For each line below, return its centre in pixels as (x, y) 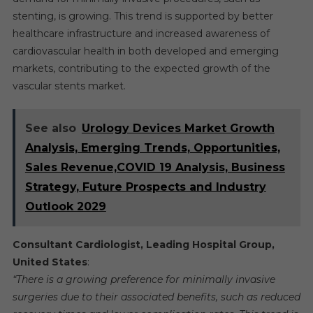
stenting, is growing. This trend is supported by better (143, 16)
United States (50, 262)
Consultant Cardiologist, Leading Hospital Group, (143, 244)
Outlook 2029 (65, 206)
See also (50, 128)
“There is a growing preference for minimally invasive (144, 279)
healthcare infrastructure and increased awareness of (141, 33)
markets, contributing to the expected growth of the (141, 68)
